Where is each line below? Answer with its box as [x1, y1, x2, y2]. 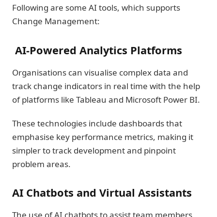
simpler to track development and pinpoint [12, 144, 176, 156]
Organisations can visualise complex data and [12, 67, 188, 78]
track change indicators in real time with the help [12, 80, 200, 92]
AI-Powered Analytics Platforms [12, 43, 188, 57]
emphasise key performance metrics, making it [12, 131, 193, 142]
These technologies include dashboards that [12, 117, 182, 129]
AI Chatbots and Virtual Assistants [12, 186, 198, 200]
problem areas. [12, 158, 73, 170]
